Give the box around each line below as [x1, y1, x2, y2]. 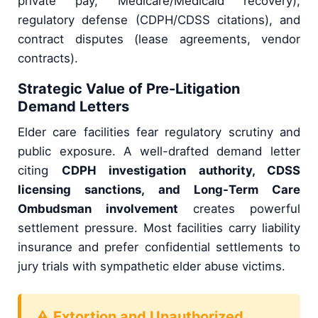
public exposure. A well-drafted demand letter [18, 144, 300, 159]
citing [18, 163, 62, 178]
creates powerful [178, 202, 300, 216]
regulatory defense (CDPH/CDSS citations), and [18, 13, 300, 28]
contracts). [18, 51, 78, 66]
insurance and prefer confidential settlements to [18, 240, 300, 255]
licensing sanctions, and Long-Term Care [18, 182, 300, 197]
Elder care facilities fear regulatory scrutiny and [18, 125, 300, 140]
